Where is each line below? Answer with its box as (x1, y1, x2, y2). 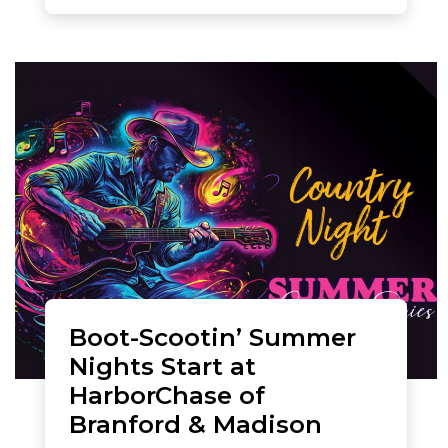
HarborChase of (69, 379, 265, 410)
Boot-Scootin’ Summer (69, 321, 356, 352)
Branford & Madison (69, 408, 322, 439)
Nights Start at (69, 350, 256, 381)
